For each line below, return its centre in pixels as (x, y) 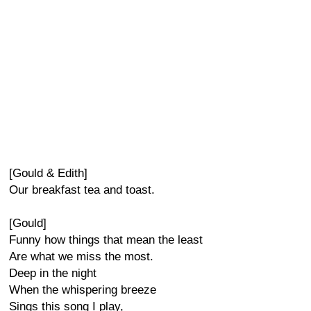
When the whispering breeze (83, 290)
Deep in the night (53, 273)
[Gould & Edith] (48, 173)
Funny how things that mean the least (106, 240)
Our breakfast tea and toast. (82, 190)
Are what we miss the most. (81, 257)
